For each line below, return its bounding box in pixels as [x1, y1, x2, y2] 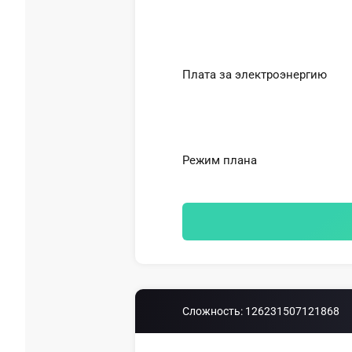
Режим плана [182, 153, 257, 167]
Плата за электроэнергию [182, 68, 327, 82]
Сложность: [182, 305, 243, 317]
